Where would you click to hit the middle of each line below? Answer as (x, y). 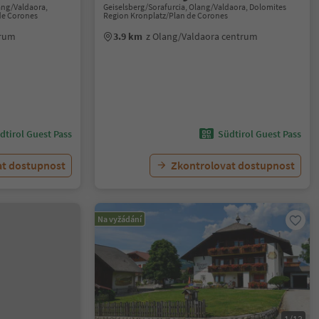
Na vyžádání (120, 219)
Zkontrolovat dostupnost (232, 165)
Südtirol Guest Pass (259, 134)
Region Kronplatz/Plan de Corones (166, 15)
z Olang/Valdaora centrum (202, 36)
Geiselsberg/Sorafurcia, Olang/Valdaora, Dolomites (195, 7)
